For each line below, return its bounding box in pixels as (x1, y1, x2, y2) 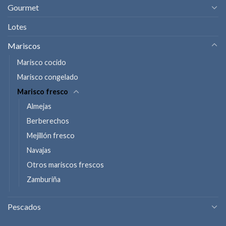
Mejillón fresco (27, 131, 75, 140)
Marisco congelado (17, 72, 78, 81)
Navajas (27, 145, 51, 154)
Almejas (27, 101, 51, 110)
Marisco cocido (17, 58, 66, 67)
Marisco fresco (17, 87, 68, 96)
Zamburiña (27, 175, 61, 184)
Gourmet (8, 2, 39, 12)
